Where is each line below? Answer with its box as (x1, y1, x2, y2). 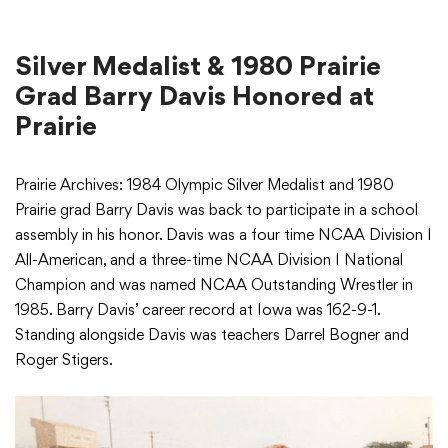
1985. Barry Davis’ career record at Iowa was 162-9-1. (15, 300, 380, 320)
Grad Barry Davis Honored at (15, 79, 374, 112)
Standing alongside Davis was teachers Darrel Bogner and (15, 325, 409, 345)
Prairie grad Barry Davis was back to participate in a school (15, 200, 418, 220)
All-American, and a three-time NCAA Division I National (15, 250, 403, 270)
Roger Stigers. (15, 350, 113, 370)
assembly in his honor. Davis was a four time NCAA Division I (15, 225, 432, 245)
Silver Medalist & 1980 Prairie (15, 49, 381, 82)
